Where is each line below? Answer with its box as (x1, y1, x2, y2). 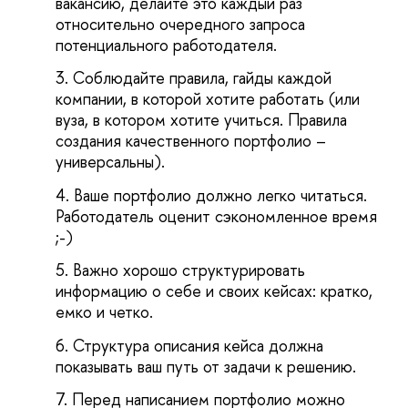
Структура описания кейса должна (73, 333, 324, 357)
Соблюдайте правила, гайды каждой (73, 66, 332, 90)
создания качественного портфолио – (56, 129, 327, 153)
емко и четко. (56, 301, 154, 324)
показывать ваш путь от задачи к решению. (56, 354, 357, 378)
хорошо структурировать (123, 259, 306, 282)
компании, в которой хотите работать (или (56, 87, 361, 111)
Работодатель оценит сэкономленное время (56, 204, 378, 228)
